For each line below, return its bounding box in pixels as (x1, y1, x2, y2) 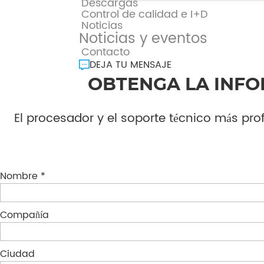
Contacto (81, 43, 130, 61)
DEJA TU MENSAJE (90, 57, 172, 72)
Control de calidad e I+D (81, 5, 209, 23)
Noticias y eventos (79, 27, 208, 51)
